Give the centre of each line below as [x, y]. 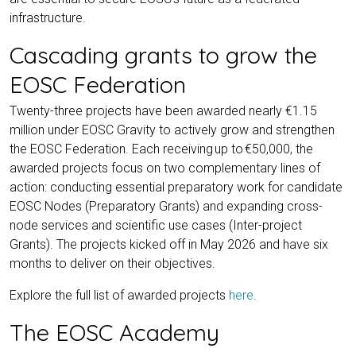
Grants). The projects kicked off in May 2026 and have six [169, 244]
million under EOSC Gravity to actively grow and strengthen [172, 130]
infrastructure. [48, 17]
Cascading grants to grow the [163, 54]
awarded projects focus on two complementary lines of [165, 168]
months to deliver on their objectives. [112, 263]
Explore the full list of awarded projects [119, 295]
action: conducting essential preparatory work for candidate [176, 187]
